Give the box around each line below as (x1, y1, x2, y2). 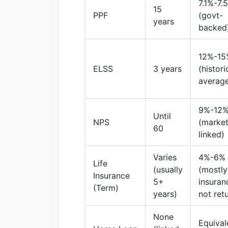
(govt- (198, 10, 223, 20)
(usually (153, 164, 183, 175)
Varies (153, 152, 177, 162)
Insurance (93, 170, 130, 181)
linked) (198, 129, 224, 139)
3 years (153, 63, 182, 74)
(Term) (93, 182, 119, 193)
